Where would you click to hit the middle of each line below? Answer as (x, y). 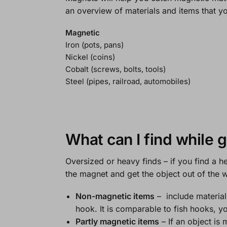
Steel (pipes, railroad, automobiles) (128, 82)
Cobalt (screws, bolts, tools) (115, 69)
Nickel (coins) (90, 57)
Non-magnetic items (115, 196)
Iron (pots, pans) (94, 45)
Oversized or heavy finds (113, 161)
